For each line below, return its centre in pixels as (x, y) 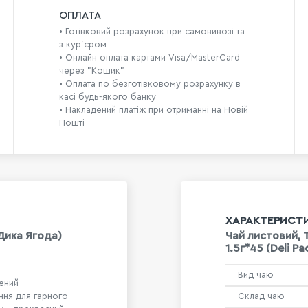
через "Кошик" (91, 71)
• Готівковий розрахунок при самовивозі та (152, 32)
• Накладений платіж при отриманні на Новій (153, 110)
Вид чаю (256, 275)
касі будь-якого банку (107, 97)
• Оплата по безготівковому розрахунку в (150, 84)
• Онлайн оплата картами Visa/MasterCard (149, 58)
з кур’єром (82, 45)
